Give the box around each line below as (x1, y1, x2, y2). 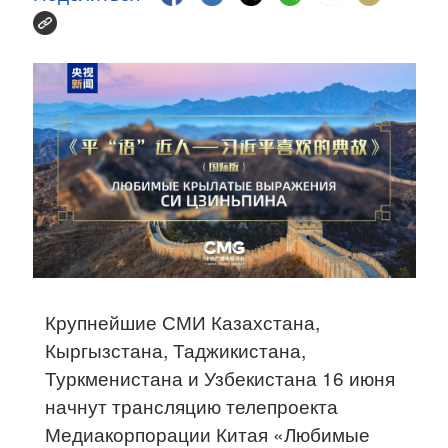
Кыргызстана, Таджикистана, (45, 336, 307, 364)
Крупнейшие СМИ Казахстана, (45, 308, 321, 336)
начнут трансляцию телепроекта (45, 392, 339, 420)
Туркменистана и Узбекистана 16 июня (45, 364, 396, 392)
